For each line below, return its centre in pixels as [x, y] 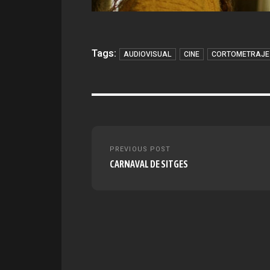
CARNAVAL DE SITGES [149, 164]
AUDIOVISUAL [148, 54]
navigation [120, 157]
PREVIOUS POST [140, 149]
